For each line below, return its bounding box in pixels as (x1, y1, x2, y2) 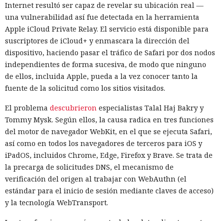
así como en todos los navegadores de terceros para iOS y (5, 138, 202, 148)
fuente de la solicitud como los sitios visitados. (5, 83, 165, 93)
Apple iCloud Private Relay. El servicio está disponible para (5, 24, 209, 34)
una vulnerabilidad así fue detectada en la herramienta (5, 12, 199, 22)
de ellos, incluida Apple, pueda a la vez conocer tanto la (5, 71, 198, 81)
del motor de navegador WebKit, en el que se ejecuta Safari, (5, 126, 212, 136)
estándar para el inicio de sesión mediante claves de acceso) (5, 185, 214, 195)
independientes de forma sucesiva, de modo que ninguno (5, 59, 206, 69)
